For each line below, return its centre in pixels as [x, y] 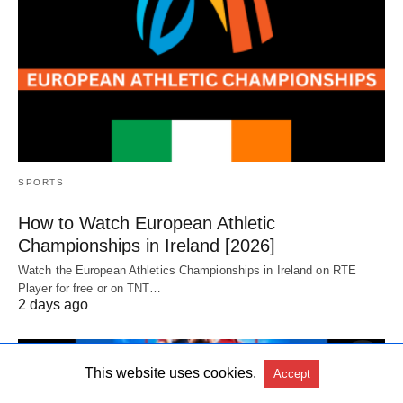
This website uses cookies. [170, 373]
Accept [291, 374]
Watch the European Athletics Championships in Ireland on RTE [188, 271]
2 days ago [53, 305]
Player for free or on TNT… [90, 289]
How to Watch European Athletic [147, 224]
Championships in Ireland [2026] [147, 246]
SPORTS [41, 183]
